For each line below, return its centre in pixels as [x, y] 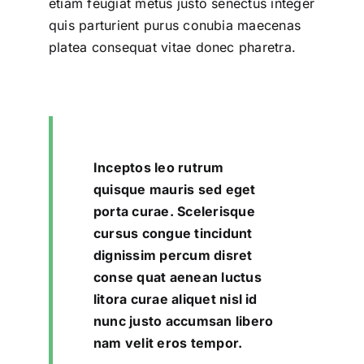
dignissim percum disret [173, 256]
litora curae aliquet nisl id [175, 299]
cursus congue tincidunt [173, 234]
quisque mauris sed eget [174, 190]
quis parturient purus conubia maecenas [175, 26]
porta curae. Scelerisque [174, 212]
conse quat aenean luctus [177, 277]
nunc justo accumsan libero [183, 321]
